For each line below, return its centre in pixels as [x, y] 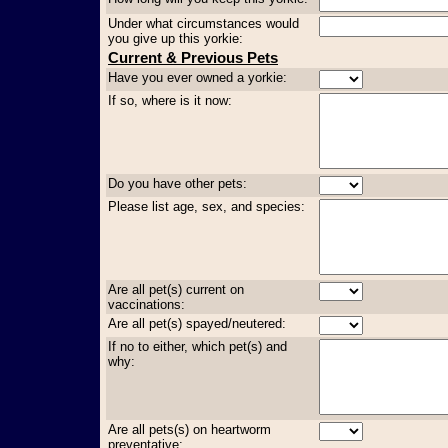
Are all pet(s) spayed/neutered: [197, 323]
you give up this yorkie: [175, 38]
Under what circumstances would [203, 23]
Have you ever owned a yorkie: [197, 77]
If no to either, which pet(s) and [197, 346]
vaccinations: [146, 304]
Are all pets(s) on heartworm [189, 429]
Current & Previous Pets [193, 57]
